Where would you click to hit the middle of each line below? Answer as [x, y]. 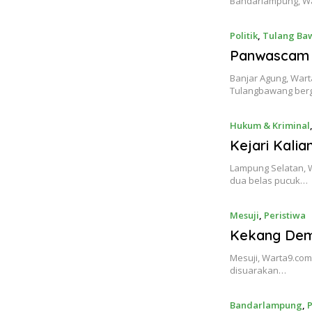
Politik [244, 36]
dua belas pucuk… [269, 181]
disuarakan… [258, 271]
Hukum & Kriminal [270, 126]
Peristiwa [285, 216]
